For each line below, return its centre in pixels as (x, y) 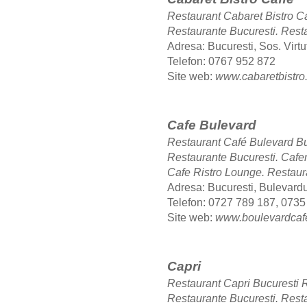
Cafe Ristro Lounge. (217, 173)
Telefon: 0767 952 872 (221, 62)
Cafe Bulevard (212, 125)
